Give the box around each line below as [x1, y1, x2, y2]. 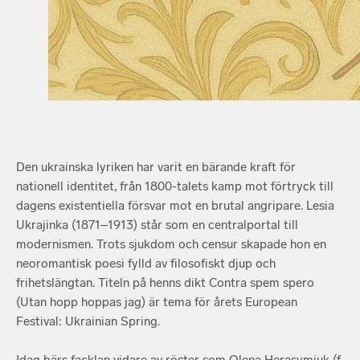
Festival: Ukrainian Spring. [16, 313, 160, 329]
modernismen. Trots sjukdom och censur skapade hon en [16, 236, 326, 252]
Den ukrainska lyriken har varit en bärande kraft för [16, 159, 296, 175]
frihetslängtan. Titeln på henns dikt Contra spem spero [16, 275, 314, 291]
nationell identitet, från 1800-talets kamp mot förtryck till [16, 178, 333, 194]
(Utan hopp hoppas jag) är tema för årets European [16, 294, 297, 310]
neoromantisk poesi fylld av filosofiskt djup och [16, 256, 276, 272]
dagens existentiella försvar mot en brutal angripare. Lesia [16, 198, 334, 214]
